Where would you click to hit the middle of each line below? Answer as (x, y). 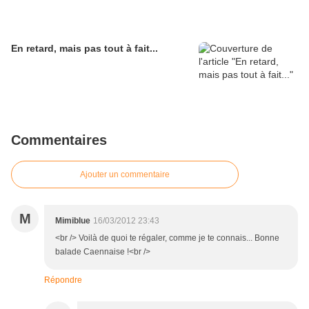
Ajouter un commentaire (125, 175)
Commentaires (59, 140)
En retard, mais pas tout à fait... (84, 49)
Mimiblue (73, 221)
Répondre (63, 280)
